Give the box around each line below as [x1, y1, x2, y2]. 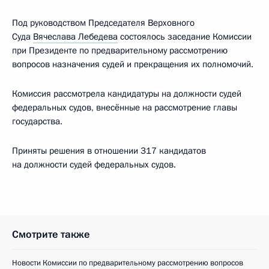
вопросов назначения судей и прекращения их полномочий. [12, 58, 253, 70]
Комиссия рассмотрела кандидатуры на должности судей [12, 88, 241, 100]
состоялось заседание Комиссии [118, 31, 252, 43]
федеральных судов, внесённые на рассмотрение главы [12, 101, 237, 113]
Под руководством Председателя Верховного [12, 17, 195, 29]
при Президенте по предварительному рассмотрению [12, 44, 228, 56]
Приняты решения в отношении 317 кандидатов [12, 145, 206, 157]
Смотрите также [12, 228, 90, 241]
